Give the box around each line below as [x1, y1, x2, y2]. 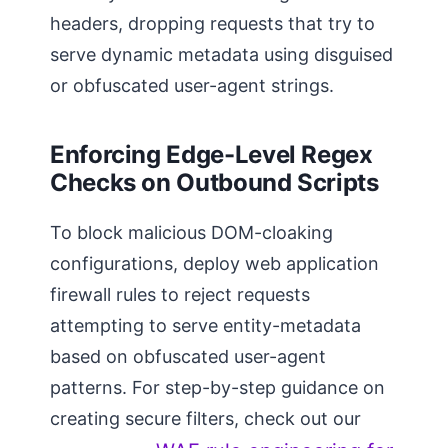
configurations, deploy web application [50, 252, 379, 274]
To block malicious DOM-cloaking [50, 221, 333, 243]
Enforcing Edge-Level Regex [50, 139, 373, 169]
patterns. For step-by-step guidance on [50, 376, 385, 398]
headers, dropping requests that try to [50, 12, 375, 34]
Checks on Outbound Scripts [50, 167, 379, 197]
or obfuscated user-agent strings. [50, 74, 334, 96]
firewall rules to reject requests [50, 283, 310, 305]
